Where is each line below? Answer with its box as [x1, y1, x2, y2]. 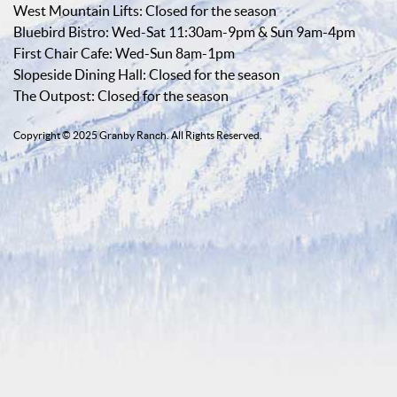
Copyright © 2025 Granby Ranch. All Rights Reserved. [13, 129, 262, 141]
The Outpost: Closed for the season [13, 88, 229, 104]
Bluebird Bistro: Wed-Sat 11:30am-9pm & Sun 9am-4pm [13, 24, 355, 40]
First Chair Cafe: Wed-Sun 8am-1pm [13, 45, 235, 61]
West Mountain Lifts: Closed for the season [13, 3, 276, 19]
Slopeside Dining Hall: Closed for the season [13, 66, 280, 82]
